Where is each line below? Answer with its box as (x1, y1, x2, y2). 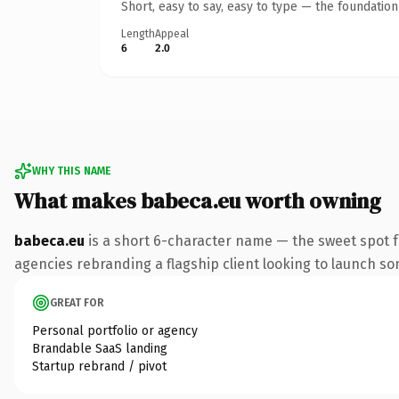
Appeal (155, 27, 189, 40)
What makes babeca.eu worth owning (14, 185, 381, 216)
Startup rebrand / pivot (32, 358, 167, 374)
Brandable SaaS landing (32, 340, 167, 356)
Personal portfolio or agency (32, 322, 198, 338)
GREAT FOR (50, 296, 104, 309)
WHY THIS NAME (32, 164, 110, 177)
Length (121, 27, 155, 40)
